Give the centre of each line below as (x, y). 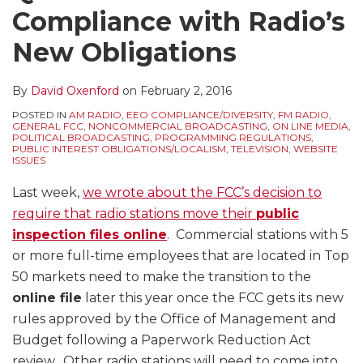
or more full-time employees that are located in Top (181, 256)
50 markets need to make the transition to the (162, 277)
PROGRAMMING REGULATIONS (233, 138)
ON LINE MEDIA (310, 126)
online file (47, 298)
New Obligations (124, 53)
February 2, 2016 (186, 91)
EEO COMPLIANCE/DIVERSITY (200, 115)
